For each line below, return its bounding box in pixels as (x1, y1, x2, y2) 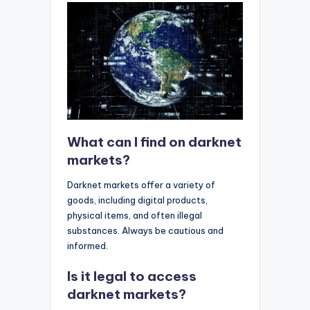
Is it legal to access (67, 267, 197, 284)
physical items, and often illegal (67, 210, 202, 221)
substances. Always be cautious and (67, 225, 224, 237)
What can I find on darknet (67, 134, 241, 151)
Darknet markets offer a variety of (67, 179, 215, 191)
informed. (67, 240, 108, 252)
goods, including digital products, (67, 194, 208, 206)
